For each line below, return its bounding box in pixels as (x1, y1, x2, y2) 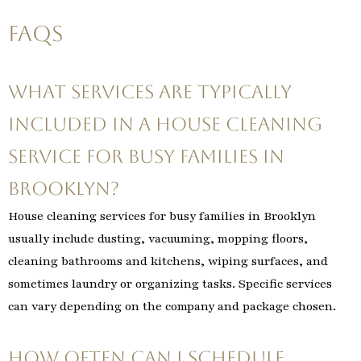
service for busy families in (8, 146, 284, 168)
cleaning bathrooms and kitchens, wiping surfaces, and (8, 253, 328, 270)
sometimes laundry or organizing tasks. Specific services (8, 276, 332, 293)
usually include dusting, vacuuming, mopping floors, (8, 230, 308, 247)
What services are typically (8, 81, 292, 103)
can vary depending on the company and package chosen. (8, 298, 336, 315)
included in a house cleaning (8, 114, 322, 135)
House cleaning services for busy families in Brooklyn (8, 208, 316, 225)
